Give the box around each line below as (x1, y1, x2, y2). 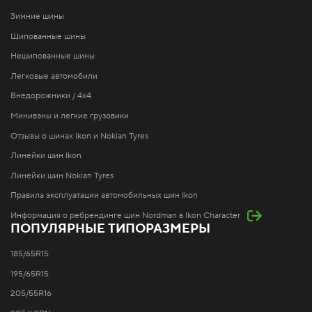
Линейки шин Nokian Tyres (10, 170, 114, 181)
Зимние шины (10, 10, 64, 22)
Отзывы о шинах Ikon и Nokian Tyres (10, 130, 148, 141)
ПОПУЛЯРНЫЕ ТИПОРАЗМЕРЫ (10, 221, 210, 237)
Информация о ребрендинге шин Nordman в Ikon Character (10, 210, 240, 221)
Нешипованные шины (10, 51, 95, 62)
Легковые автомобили (10, 70, 97, 81)
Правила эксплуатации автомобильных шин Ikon (10, 190, 198, 201)
